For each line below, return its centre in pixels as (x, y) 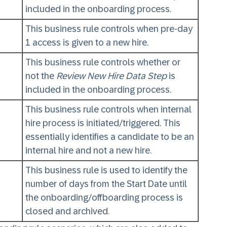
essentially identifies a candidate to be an (110, 137)
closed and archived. (67, 211)
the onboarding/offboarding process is (104, 198)
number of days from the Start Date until (106, 184)
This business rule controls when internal (108, 109)
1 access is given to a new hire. (87, 43)
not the (41, 76)
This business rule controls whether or (103, 62)
